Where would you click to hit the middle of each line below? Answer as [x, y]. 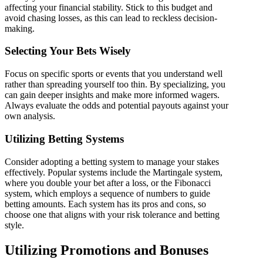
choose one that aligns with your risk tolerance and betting [112, 214]
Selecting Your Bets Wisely [68, 51]
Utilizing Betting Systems [64, 139]
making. [20, 28]
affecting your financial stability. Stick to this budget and [109, 7]
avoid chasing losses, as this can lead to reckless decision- [111, 18]
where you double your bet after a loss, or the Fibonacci [108, 183]
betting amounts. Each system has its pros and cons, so [105, 204]
